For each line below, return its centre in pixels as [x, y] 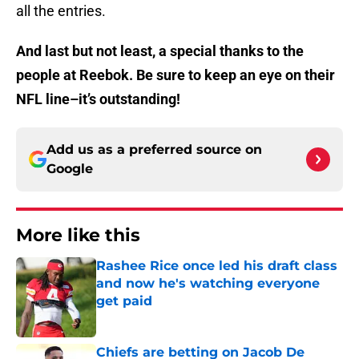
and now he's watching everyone [208, 284]
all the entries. [61, 11]
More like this [78, 236]
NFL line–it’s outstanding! [100, 99]
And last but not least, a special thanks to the [160, 51]
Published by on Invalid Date [165, 317]
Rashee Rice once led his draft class [217, 266]
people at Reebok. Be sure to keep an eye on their [175, 75]
